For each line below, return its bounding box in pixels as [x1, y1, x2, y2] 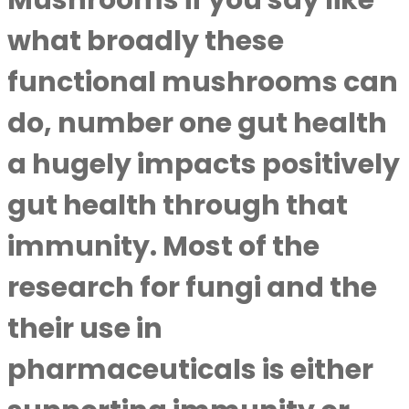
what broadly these [7, 22, 284, 60]
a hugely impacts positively [7, 145, 400, 184]
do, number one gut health [7, 104, 387, 142]
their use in [7, 309, 163, 348]
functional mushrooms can [7, 63, 398, 101]
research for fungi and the [7, 268, 377, 307]
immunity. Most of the [7, 227, 320, 266]
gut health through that [7, 186, 348, 225]
